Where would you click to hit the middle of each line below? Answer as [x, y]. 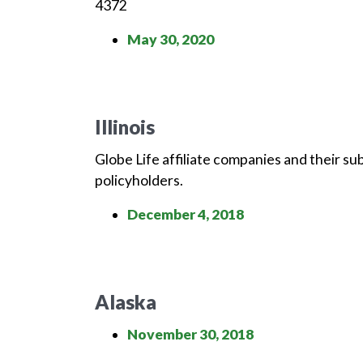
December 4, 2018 [186, 214]
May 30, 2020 [171, 39]
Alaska [126, 302]
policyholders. [139, 180]
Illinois [125, 127]
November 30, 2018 [190, 334]
